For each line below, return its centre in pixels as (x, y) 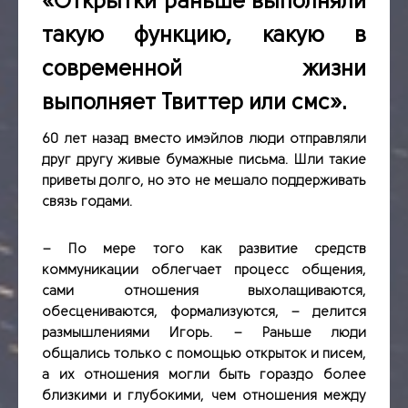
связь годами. (88, 202)
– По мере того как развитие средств (204, 249)
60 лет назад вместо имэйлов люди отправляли (204, 139)
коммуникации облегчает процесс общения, (204, 270)
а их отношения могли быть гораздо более (204, 375)
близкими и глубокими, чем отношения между (204, 396)
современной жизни (204, 69)
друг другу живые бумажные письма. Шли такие (204, 160)
